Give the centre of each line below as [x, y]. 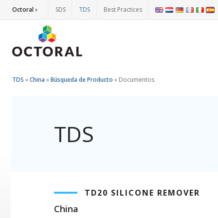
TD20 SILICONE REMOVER [142, 193]
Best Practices [123, 9]
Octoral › [25, 9]
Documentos [136, 80]
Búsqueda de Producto [82, 80]
